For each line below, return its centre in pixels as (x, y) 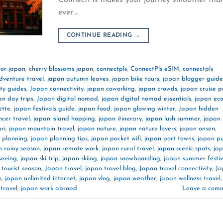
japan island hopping (64, 119)
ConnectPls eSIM (155, 69)
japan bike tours (136, 79)
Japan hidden (199, 109)
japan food (94, 109)
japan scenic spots (184, 149)
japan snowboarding (130, 159)
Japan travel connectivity (176, 169)
